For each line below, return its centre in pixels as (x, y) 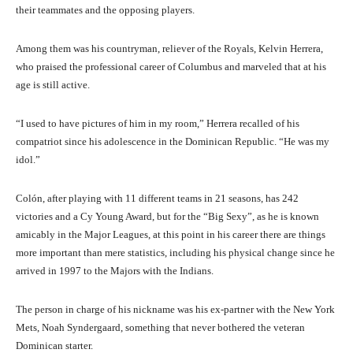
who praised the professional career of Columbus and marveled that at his (171, 67)
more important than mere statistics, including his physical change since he (175, 253)
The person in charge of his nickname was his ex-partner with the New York (175, 310)
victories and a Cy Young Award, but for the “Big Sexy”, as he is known (167, 217)
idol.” (28, 160)
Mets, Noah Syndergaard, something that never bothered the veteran (160, 328)
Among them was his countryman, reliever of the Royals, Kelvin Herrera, (169, 49)
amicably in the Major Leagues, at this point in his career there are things (171, 235)
